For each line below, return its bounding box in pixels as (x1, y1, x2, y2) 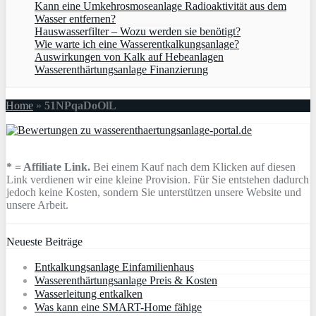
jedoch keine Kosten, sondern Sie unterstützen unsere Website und (6, 186, 301, 198)
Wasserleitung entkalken (35, 287, 142, 300)
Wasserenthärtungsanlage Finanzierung (35, 63, 208, 75)
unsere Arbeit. (6, 198, 68, 211)
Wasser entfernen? (35, 12, 116, 25)
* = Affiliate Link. (6, 160, 90, 173)
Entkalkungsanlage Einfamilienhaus (35, 260, 194, 273)
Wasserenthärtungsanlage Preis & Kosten (35, 274, 217, 286)
